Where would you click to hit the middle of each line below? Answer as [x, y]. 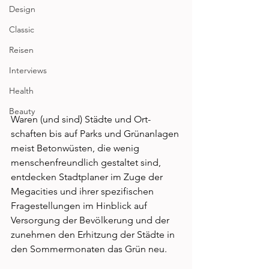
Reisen [21, 50]
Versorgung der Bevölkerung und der [91, 220]
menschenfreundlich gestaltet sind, [87, 162]
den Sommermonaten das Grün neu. [90, 249]
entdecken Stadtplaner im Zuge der [88, 177]
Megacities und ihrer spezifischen [83, 191]
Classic [22, 29]
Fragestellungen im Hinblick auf [80, 205]
